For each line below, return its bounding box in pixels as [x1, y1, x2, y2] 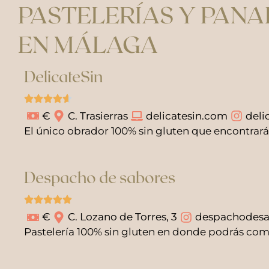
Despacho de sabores [24, 168, 175, 186]
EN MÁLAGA [18, 29, 159, 58]
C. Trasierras [68, 109, 128, 122]
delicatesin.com [146, 109, 228, 122]
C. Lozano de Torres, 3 [68, 211, 177, 223]
